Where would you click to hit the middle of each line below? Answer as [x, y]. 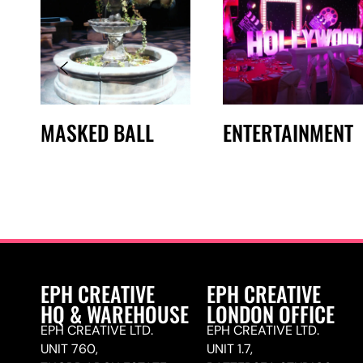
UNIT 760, [69, 348]
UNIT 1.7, [230, 348]
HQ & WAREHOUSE [115, 313]
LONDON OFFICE [271, 313]
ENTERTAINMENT [288, 132]
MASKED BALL [97, 132]
